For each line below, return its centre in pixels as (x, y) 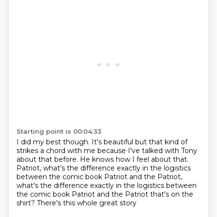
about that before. (48, 159)
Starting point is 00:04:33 (59, 131)
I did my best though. (54, 142)
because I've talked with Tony (147, 151)
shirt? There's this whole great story (76, 203)
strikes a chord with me (57, 151)
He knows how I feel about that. (134, 159)
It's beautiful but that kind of (139, 142)
